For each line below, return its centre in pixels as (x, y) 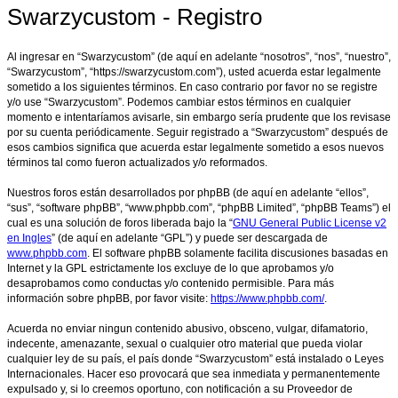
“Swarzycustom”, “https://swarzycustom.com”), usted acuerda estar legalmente (194, 72)
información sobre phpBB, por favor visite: (109, 299)
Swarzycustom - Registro (135, 16)
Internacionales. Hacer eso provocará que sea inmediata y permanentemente (194, 374)
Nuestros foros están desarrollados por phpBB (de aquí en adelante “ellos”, (188, 193)
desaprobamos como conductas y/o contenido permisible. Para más (171, 284)
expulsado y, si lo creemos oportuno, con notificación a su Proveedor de (180, 390)
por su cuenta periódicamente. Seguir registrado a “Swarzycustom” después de (198, 133)
